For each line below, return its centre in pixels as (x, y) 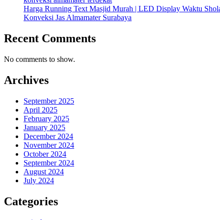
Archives (26, 80)
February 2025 (46, 118)
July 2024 (39, 180)
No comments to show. (40, 59)
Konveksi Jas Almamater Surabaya (78, 18)
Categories (31, 201)
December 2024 (48, 136)
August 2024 (44, 171)
